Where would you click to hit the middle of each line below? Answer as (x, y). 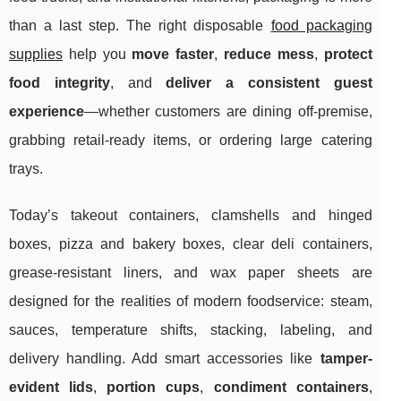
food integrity (60, 83)
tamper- (346, 359)
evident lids (51, 388)
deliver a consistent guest (269, 83)
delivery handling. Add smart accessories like (165, 359)
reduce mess (269, 55)
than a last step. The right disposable (140, 26)
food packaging (321, 26)
